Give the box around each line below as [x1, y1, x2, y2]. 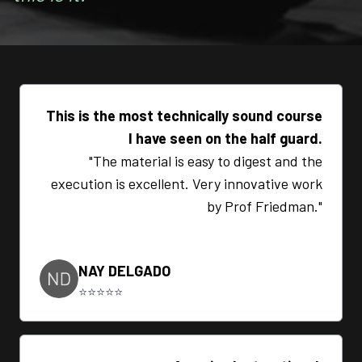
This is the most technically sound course [46, 106, 322, 124]
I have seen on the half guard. [128, 128, 322, 147]
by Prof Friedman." [207, 196, 322, 215]
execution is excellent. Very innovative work [51, 174, 322, 192]
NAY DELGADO [78, 261, 170, 280]
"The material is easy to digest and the [89, 151, 322, 170]
